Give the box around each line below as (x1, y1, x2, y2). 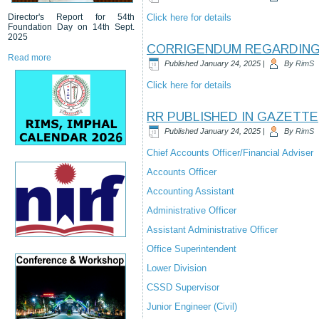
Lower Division (147, 263, 206, 273)
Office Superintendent (147, 244, 236, 254)
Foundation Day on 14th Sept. (8, 21, 135, 32)
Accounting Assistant (147, 186, 234, 197)
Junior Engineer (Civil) (147, 301, 237, 312)
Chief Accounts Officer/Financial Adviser (147, 147, 313, 158)
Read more (8, 52, 51, 63)
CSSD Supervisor (147, 282, 219, 293)
